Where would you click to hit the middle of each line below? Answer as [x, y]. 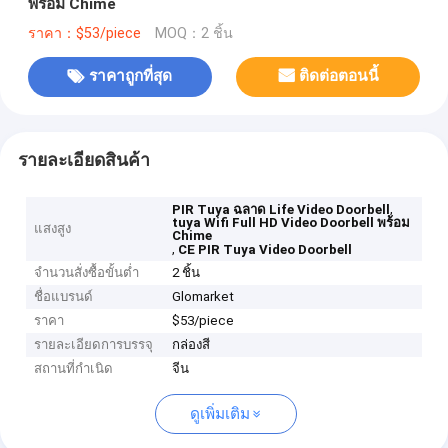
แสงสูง [53, 229]
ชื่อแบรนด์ [64, 297]
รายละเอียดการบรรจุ [94, 345]
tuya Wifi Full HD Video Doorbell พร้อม [291, 223]
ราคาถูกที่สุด [131, 76]
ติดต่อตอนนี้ [339, 76]
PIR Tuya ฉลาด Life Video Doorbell [281, 210]
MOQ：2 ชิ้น [193, 33]
